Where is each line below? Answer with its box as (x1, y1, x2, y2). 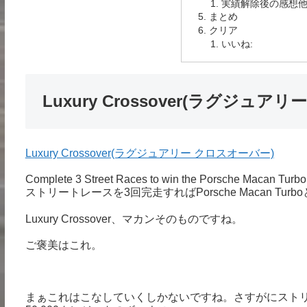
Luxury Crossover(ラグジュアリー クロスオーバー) (25, 147, 274, 160)
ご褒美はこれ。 (25, 238, 102, 251)
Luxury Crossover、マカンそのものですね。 (25, 212, 243, 225)
